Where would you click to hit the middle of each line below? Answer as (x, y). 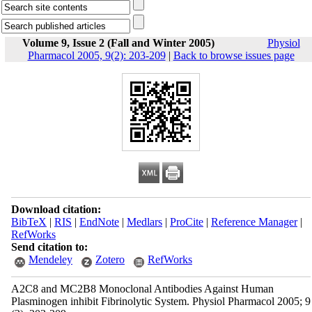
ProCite (186, 222)
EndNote (99, 222)
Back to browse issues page (234, 55)
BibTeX (29, 222)
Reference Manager (254, 222)
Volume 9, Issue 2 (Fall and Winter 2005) (118, 43)
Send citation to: (49, 247)
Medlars (144, 222)
